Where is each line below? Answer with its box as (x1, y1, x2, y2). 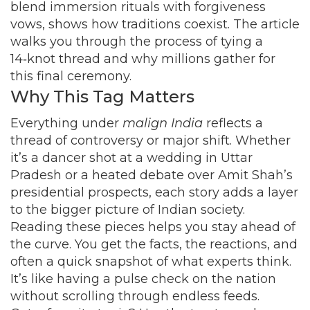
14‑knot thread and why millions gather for (10, 51, 275, 66)
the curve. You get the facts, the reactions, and (10, 237, 298, 252)
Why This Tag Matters (10, 86, 194, 107)
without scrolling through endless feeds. (10, 289, 259, 304)
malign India (122, 116, 203, 131)
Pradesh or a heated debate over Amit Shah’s (10, 167, 293, 183)
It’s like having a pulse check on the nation (10, 271, 276, 286)
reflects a (203, 116, 263, 131)
